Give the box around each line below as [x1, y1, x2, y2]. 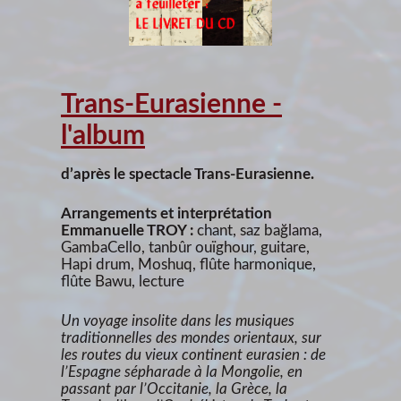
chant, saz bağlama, [197, 222, 322, 238]
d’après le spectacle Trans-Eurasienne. [61, 166, 314, 182]
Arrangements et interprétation [61, 205, 272, 221]
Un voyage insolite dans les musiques [61, 312, 294, 328]
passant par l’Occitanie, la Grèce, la [61, 380, 287, 397]
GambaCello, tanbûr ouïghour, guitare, [61, 239, 310, 255]
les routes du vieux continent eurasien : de [61, 346, 326, 363]
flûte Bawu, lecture [61, 273, 184, 289]
